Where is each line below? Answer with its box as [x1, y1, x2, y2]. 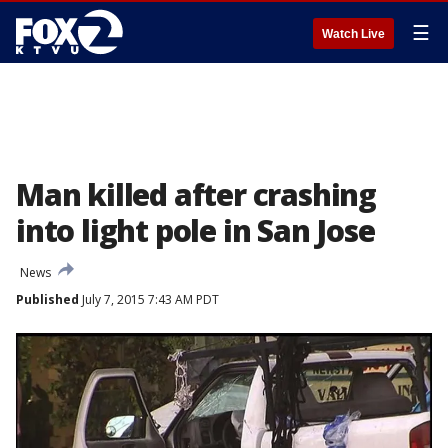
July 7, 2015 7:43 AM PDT [79, 291, 219, 308]
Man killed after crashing [16, 174, 376, 215]
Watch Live [322, 27, 385, 41]
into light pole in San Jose [16, 210, 375, 251]
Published [16, 291, 79, 308]
